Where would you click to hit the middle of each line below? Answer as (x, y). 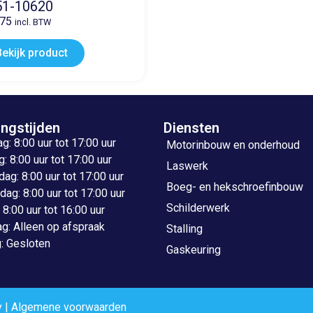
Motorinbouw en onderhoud (233, 145)
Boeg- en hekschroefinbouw (235, 187)
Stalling (184, 229)
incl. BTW (33, 22)
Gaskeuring (194, 250)
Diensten (191, 128)
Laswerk (187, 166)
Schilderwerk (198, 208)
